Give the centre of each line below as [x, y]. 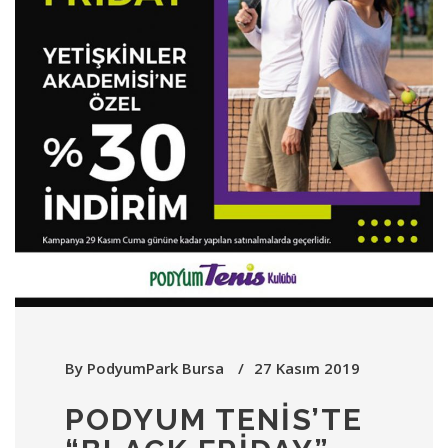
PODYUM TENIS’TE [214, 419]
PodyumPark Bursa [155, 367]
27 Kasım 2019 [307, 367]
